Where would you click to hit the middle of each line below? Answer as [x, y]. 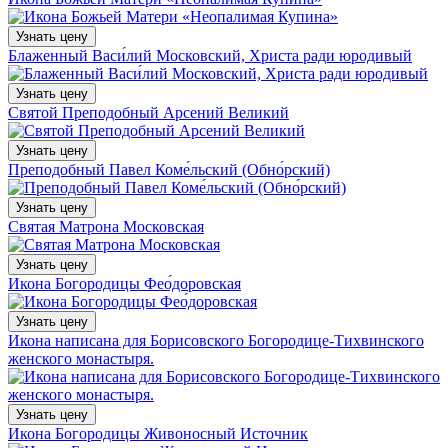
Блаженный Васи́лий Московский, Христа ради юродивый [210, 55]
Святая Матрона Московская [106, 226]
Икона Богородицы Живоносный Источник [158, 433]
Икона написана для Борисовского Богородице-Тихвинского [216, 340]
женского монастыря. [81, 358]
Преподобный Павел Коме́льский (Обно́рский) [169, 169]
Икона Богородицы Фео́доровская [124, 283]
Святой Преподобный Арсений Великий [148, 112]
